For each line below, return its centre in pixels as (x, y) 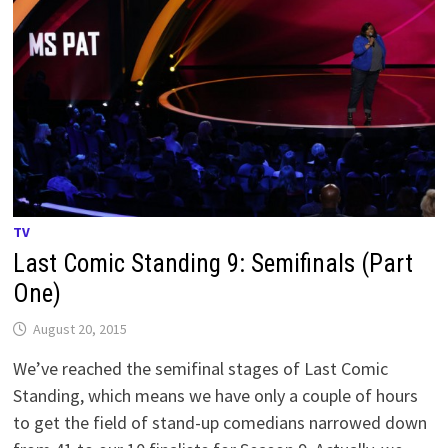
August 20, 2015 (80, 328)
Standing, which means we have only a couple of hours (216, 395)
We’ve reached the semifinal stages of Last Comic (201, 368)
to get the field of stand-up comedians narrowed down (220, 422)
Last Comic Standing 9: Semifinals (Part (213, 263)
